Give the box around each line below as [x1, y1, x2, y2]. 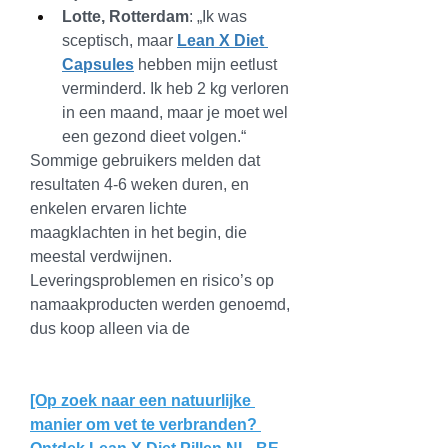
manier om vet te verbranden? [30, 416, 257, 433]
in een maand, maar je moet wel [62, 104, 288, 121]
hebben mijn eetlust [134, 56, 277, 73]
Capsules [62, 56, 134, 73]
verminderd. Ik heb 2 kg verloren [62, 80, 289, 97]
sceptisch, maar [62, 32, 177, 49]
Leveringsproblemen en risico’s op [30, 272, 274, 289]
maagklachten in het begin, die [30, 224, 247, 241]
